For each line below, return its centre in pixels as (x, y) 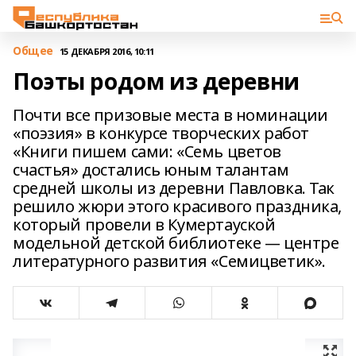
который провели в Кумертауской (144, 224)
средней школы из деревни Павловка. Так (174, 188)
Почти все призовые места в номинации (170, 115)
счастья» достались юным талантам (151, 170)
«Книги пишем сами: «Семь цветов (147, 151)
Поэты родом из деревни (156, 81)
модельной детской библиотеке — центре (176, 243)
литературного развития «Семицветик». (169, 261)
